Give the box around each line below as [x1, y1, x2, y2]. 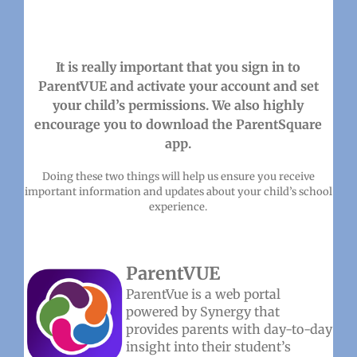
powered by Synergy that [125, 303, 280, 320]
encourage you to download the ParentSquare [34, 116, 323, 132]
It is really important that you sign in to [56, 58, 301, 75]
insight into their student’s [125, 338, 291, 355]
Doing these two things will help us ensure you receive [41, 169, 315, 183]
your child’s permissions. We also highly [53, 96, 304, 113]
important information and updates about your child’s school [24, 184, 332, 198]
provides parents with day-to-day [125, 320, 332, 337]
